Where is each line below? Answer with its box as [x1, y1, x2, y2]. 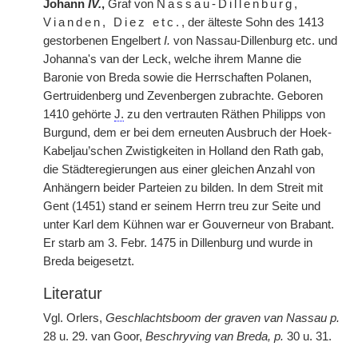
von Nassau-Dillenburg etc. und [170, 34, 337, 47]
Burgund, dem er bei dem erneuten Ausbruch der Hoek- [43, 126, 332, 139]
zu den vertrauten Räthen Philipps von [124, 108, 325, 121]
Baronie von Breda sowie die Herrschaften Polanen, [43, 71, 312, 84]
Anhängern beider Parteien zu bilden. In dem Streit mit [43, 181, 323, 194]
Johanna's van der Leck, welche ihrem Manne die [43, 53, 301, 66]
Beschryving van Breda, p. [145, 330, 284, 343]
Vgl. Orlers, [43, 312, 105, 324]
